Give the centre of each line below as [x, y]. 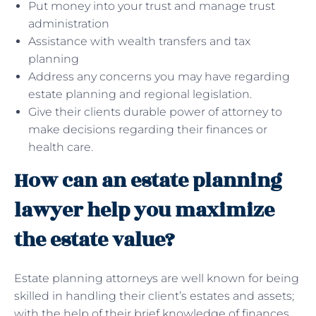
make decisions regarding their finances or [148, 129]
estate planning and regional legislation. [140, 94]
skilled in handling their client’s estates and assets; [154, 296]
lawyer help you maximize [144, 210]
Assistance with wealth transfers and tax [139, 41]
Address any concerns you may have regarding [159, 76]
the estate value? [95, 240]
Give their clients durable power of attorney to [155, 111]
